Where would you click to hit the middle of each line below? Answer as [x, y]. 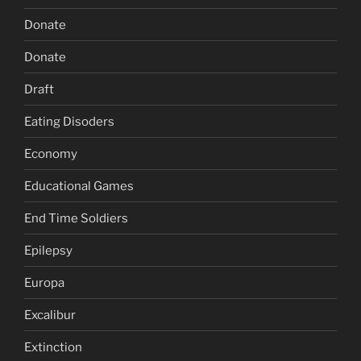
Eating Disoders [69, 121]
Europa [44, 282]
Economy [51, 154]
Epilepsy [48, 250]
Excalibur [50, 315]
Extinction [53, 347]
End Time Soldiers [76, 218]
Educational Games [79, 186]
